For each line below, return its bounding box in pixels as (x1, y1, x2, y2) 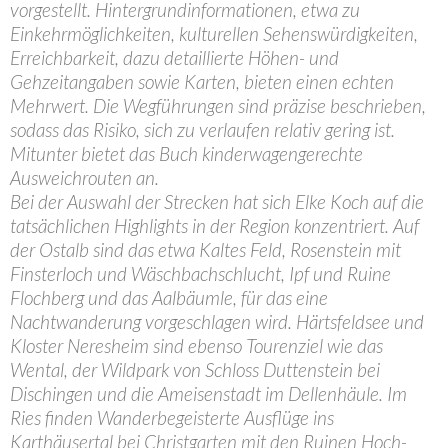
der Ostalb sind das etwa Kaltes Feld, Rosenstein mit (10, 238, 401, 261)
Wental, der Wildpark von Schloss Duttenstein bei (10, 358, 380, 381)
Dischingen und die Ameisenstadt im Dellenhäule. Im (10, 382, 407, 405)
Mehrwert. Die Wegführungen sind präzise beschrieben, (10, 94, 426, 117)
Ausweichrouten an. (10, 166, 159, 189)
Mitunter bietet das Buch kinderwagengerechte (10, 142, 363, 165)
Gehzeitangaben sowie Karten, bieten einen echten (10, 70, 394, 93)
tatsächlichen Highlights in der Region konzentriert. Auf (10, 214, 419, 237)
